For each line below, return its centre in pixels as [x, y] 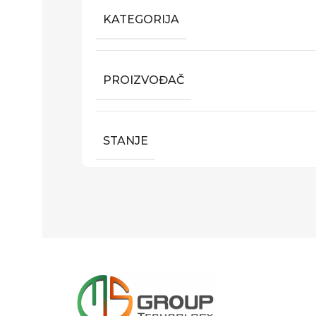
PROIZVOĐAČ [144, 80]
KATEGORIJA [141, 19]
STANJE [126, 140]
